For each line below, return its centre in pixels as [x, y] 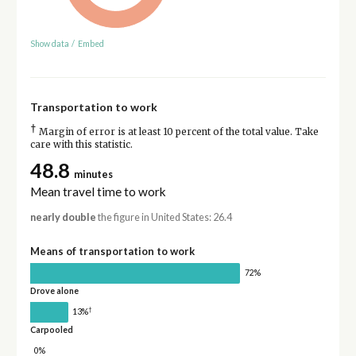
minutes [93, 174]
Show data [49, 44]
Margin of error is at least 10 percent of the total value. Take [177, 132]
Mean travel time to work [98, 192]
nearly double [63, 218]
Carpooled [51, 329]
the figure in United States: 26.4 [164, 218]
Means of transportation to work [112, 252]
